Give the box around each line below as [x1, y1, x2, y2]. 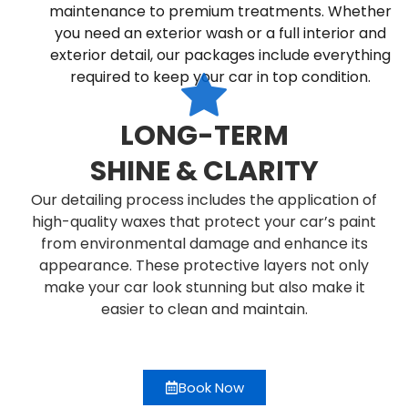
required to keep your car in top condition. [54, 66, 354, 87]
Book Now [178, 377, 244, 397]
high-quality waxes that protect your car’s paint [32, 246, 376, 268]
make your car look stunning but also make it [43, 311, 365, 333]
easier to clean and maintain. [100, 333, 308, 355]
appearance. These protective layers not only [39, 290, 369, 311]
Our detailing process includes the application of [31, 224, 377, 246]
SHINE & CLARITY [89, 187, 319, 226]
